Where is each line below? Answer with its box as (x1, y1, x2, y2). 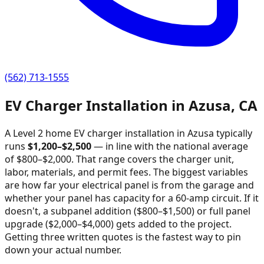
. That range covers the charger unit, (71, 152, 234, 166)
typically (214, 126, 252, 140)
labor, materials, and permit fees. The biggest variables (5, 165, 248, 179)
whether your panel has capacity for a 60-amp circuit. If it (5, 191, 259, 204)
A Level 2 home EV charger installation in (5, 126, 187, 140)
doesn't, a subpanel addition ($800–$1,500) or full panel (5, 204, 250, 217)
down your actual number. (5, 243, 121, 256)
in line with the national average (105, 139, 248, 153)
